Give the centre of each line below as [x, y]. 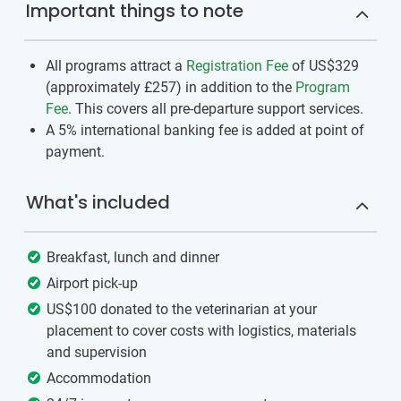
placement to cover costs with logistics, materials [201, 330]
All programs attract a [116, 65]
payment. [75, 151]
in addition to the [239, 87]
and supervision [97, 352]
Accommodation [99, 378]
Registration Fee [237, 65]
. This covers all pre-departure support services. [216, 108]
